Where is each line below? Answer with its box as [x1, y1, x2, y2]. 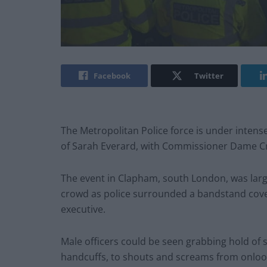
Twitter [194, 70, 223, 82]
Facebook [93, 70, 131, 82]
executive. [61, 203, 105, 216]
